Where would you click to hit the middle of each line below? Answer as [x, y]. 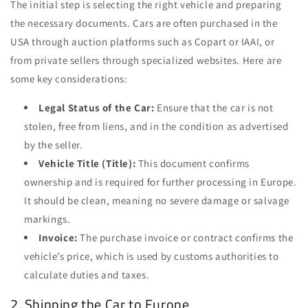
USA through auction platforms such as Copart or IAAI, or [143, 42]
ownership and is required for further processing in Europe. [161, 182]
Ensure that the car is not [214, 108]
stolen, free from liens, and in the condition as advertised [156, 126]
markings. [47, 219]
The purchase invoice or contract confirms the [185, 238]
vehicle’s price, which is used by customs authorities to [152, 256]
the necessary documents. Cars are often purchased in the [144, 23]
